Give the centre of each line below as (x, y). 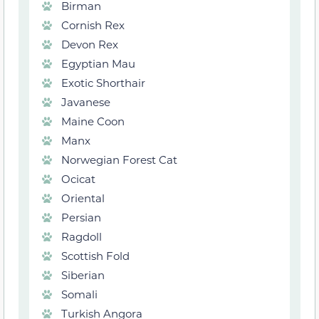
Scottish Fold (95, 256)
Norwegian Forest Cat (119, 160)
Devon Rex (90, 45)
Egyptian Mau (98, 64)
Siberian (83, 275)
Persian (81, 218)
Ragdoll (82, 237)
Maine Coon (93, 121)
